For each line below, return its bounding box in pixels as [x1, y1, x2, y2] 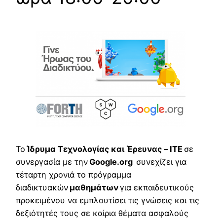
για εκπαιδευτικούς [118, 183, 194, 193]
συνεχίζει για [135, 157, 186, 167]
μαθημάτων [70, 183, 118, 193]
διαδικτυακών [16, 183, 70, 193]
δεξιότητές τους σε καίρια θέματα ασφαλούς [16, 208, 188, 219]
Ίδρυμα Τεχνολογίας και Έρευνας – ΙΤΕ [27, 144, 183, 154]
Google [89, 157, 117, 167]
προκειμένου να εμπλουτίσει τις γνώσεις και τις [16, 195, 199, 206]
